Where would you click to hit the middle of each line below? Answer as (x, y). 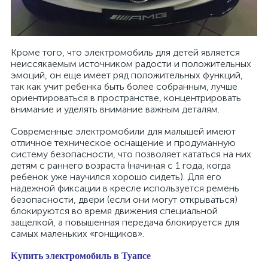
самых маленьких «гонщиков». (77, 234)
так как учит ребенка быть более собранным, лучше (124, 87)
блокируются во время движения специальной (114, 211)
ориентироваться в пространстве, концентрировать (126, 98)
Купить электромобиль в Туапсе (81, 256)
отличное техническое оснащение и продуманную (123, 143)
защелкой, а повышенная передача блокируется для (125, 223)
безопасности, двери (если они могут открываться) (124, 200)
